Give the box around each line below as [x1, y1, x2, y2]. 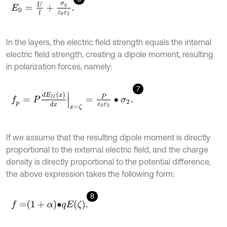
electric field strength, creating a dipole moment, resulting [6, 49, 213, 59]
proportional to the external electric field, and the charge [6, 144, 208, 154]
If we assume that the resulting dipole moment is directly [6, 132, 210, 142]
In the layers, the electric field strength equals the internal [6, 37, 211, 47]
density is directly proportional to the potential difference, [6, 157, 210, 166]
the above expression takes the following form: [6, 169, 174, 178]
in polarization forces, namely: [6, 61, 112, 71]
